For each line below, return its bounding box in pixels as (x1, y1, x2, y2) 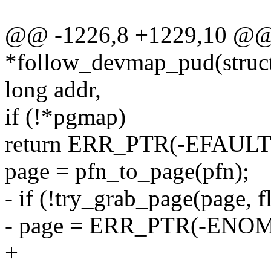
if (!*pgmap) (5, 103, 126, 130)
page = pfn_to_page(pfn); (5, 158, 249, 184)
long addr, (5, 76, 101, 103)
